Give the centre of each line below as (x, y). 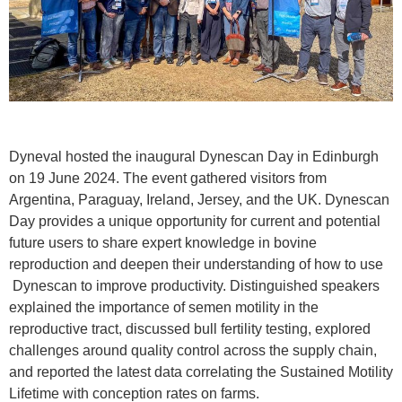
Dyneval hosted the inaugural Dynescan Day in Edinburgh (194, 156)
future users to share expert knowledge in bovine (163, 242)
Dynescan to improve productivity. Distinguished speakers (194, 285)
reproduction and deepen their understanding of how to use (196, 264)
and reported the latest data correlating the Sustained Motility (201, 371)
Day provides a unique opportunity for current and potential (195, 221)
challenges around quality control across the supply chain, (193, 350)
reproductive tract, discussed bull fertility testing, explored (190, 328)
